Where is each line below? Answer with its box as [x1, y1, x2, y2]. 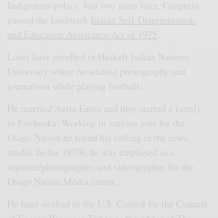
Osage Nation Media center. [7, 175, 121, 188]
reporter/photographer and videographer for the [7, 160, 194, 174]
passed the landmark [7, 13, 91, 27]
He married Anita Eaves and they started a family [7, 102, 202, 115]
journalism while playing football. [7, 79, 145, 93]
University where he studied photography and [7, 65, 186, 78]
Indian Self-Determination [91, 13, 196, 27]
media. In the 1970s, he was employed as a [7, 145, 175, 159]
